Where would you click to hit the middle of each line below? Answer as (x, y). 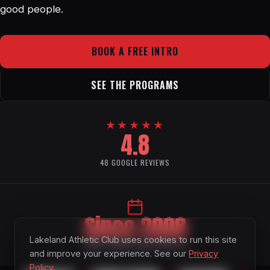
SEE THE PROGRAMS (135, 85)
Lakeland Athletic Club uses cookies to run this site (133, 239)
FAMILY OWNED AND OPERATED (135, 245)
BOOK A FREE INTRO (135, 52)
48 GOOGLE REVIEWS (135, 163)
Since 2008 (135, 228)
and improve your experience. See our (109, 253)
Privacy (203, 253)
